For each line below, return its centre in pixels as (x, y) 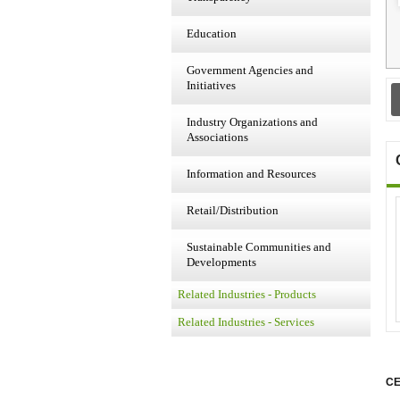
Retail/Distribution (233, 210)
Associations (217, 137)
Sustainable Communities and (259, 247)
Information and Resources (251, 174)
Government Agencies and (250, 70)
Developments (221, 262)
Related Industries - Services (246, 322)
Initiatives (211, 85)
